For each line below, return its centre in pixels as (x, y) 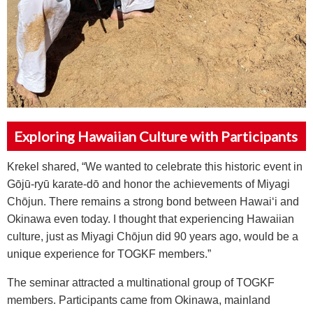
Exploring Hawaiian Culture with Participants (156, 136)
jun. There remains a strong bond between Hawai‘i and (163, 201)
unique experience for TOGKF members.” (109, 254)
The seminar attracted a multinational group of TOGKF (141, 282)
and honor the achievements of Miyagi (195, 184)
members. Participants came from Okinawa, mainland (139, 300)
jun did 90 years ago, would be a (218, 236)
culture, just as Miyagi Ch (69, 236)
